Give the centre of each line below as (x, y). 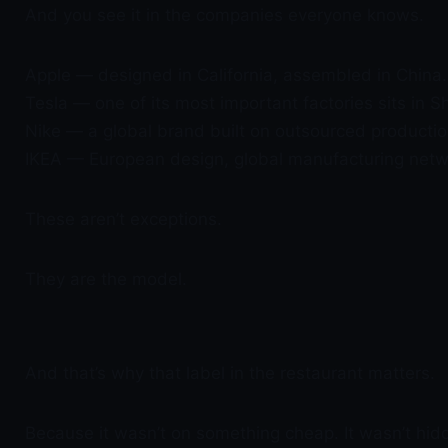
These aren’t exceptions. (123, 219)
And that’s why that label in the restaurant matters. (230, 373)
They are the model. (106, 279)
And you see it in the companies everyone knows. (224, 15)
